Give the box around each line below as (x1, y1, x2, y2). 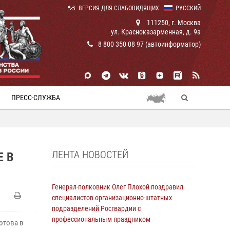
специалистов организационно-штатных (52, 194, 172, 202)
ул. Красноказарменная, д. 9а (111, 28, 201, 36)
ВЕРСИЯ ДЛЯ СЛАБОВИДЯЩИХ (79, 5, 159, 12)
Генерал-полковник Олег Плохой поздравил (52, 183, 183, 191)
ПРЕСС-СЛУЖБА (11, 93, 60, 102)
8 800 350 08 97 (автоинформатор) (98, 40, 201, 48)
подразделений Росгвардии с (52, 204, 141, 213)
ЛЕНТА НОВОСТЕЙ (52, 148, 128, 161)
